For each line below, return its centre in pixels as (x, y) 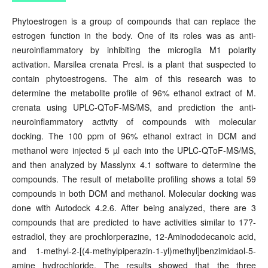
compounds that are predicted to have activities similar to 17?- (134, 222)
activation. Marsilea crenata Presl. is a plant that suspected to (134, 64)
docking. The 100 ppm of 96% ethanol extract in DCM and (134, 136)
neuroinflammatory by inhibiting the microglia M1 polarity (134, 50)
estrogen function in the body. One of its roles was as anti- (134, 36)
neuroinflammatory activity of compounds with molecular (134, 122)
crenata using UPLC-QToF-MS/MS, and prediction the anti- (134, 107)
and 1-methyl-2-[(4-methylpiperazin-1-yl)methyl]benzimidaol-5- (134, 251)
